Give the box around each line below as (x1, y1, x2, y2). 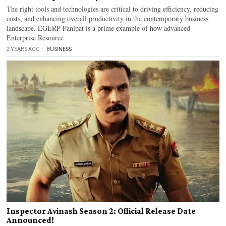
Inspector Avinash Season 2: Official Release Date (7, 206, 196, 216)
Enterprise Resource (7, 32, 64, 42)
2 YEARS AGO (7, 45, 40, 52)
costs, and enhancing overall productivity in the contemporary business (7, 13, 209, 23)
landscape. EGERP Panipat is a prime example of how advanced (7, 23, 191, 33)
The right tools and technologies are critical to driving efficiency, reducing (7, 4, 219, 14)
